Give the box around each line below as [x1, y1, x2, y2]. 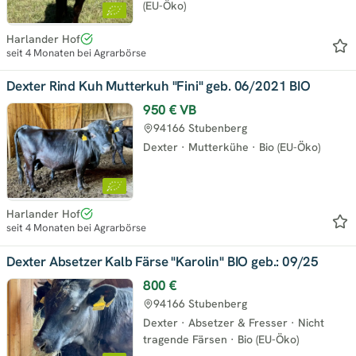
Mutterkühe [188, 140, 249, 155]
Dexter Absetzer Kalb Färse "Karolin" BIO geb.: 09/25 [6, 252, 319, 270]
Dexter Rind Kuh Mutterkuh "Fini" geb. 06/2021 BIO [6, 77, 311, 95]
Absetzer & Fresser [188, 315, 288, 330]
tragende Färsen [143, 331, 227, 346]
